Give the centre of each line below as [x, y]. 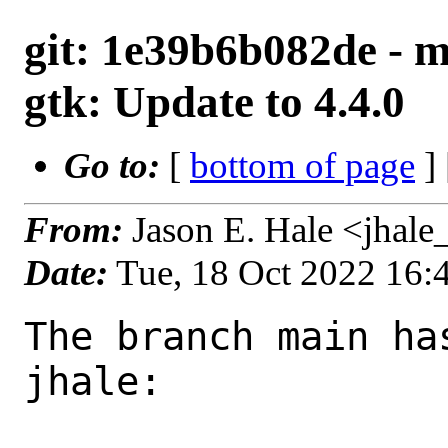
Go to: [116, 165]
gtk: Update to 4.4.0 [214, 102]
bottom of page [302, 165]
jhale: [93, 381]
